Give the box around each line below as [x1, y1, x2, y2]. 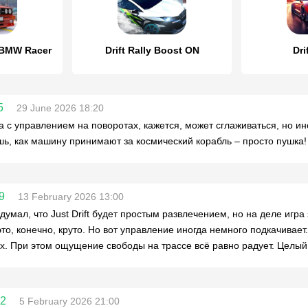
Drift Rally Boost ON [104, 45, 199, 56]
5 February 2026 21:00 [19, 296, 120, 307]
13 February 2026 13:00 [18, 191, 124, 202]
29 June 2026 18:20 [16, 102, 104, 113]
